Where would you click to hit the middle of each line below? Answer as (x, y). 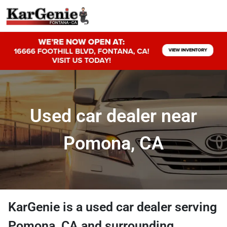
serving (196, 207)
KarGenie (34, 207)
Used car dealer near (113, 116)
